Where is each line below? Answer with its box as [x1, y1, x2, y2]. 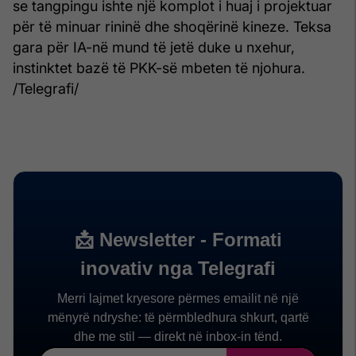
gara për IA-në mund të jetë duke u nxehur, [13, 38, 295, 56]
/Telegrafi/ [13, 79, 79, 97]
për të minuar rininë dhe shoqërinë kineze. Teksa [13, 17, 331, 35]
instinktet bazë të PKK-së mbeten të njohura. [13, 59, 305, 76]
